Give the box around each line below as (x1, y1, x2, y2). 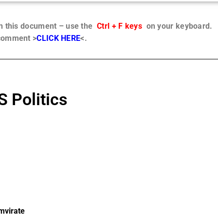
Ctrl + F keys (97, 21, 142, 31)
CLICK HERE (36, 34, 81, 43)
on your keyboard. (142, 21, 213, 31)
